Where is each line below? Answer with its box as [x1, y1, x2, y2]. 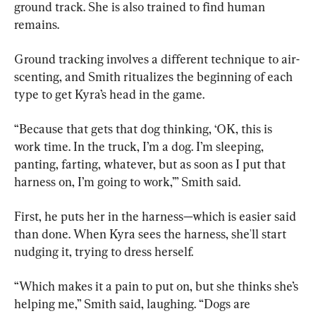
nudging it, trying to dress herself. [14, 243, 193, 259]
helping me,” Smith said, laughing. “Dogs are [14, 296, 253, 311]
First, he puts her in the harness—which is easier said [14, 208, 299, 224]
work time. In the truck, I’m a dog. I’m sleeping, [14, 138, 267, 154]
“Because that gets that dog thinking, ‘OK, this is [14, 121, 275, 136]
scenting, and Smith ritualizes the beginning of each [14, 68, 296, 84]
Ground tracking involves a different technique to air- [14, 51, 300, 66]
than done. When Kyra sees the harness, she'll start [14, 226, 289, 241]
